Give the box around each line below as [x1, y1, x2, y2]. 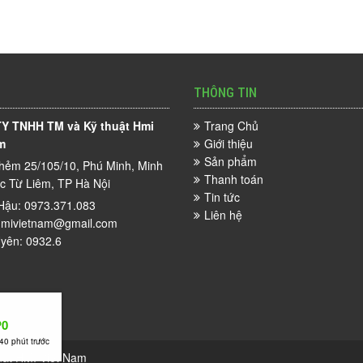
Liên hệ [204, 207, 242, 223]
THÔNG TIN [194, 85, 257, 100]
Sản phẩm [204, 153, 257, 169]
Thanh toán [204, 171, 263, 187]
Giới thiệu [204, 135, 253, 152]
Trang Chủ [204, 117, 258, 134]
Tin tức [204, 189, 240, 205]
